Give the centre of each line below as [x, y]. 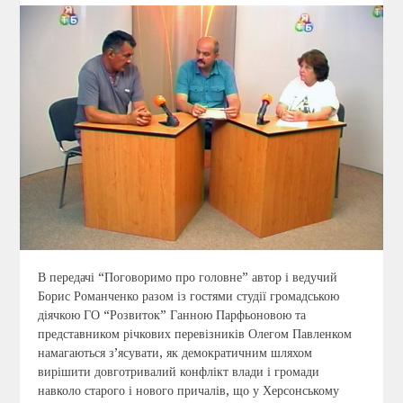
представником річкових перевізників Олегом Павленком [195, 334]
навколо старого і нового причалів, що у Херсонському [189, 391]
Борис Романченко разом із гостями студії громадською [189, 296]
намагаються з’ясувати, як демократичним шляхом [175, 353]
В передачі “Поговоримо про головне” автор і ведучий [188, 278]
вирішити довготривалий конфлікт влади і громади [179, 372]
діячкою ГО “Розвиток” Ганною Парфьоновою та [172, 315]
